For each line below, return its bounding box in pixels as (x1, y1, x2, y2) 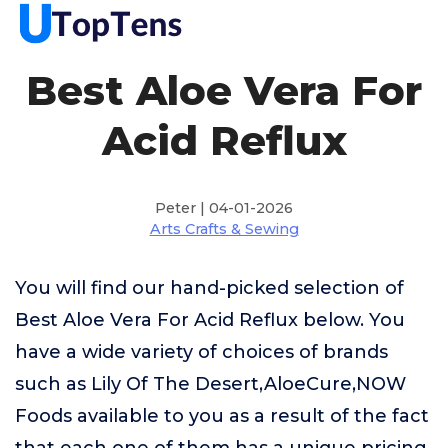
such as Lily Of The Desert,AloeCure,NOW (15, 373, 406, 395)
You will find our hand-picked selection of (15, 277, 404, 299)
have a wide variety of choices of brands (15, 341, 388, 363)
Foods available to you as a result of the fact (15, 405, 429, 427)
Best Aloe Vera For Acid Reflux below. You (15, 309, 405, 331)
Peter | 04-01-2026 (155, 199, 293, 217)
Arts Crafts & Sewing (149, 220, 299, 238)
